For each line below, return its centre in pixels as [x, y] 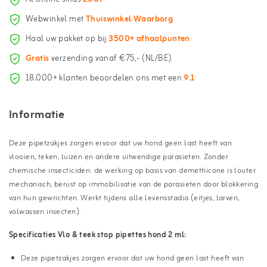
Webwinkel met [56, 20]
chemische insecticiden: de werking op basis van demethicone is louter [132, 170]
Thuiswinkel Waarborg [129, 20]
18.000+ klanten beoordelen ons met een [105, 79]
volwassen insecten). [45, 212]
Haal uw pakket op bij [67, 39]
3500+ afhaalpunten [149, 39]
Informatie [37, 115]
